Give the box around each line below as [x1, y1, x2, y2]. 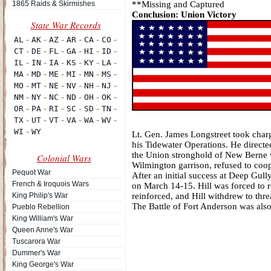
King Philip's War [12, 191, 68, 200]
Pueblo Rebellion [12, 203, 70, 211]
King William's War [12, 214, 73, 223]
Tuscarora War [12, 237, 60, 246]
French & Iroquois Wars [12, 180, 89, 188]
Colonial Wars [36, 152, 91, 164]
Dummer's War [12, 249, 60, 257]
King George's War [12, 260, 74, 269]
